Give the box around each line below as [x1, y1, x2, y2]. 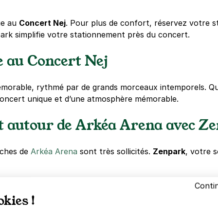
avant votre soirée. [56, 204, 130, 215]
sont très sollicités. [77, 146, 153, 156]
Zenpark [153, 146, 185, 156]
